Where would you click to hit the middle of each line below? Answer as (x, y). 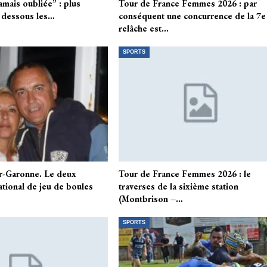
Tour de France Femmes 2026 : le (185, 174)
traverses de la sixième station (179, 187)
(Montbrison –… (151, 199)
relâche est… (144, 29)
